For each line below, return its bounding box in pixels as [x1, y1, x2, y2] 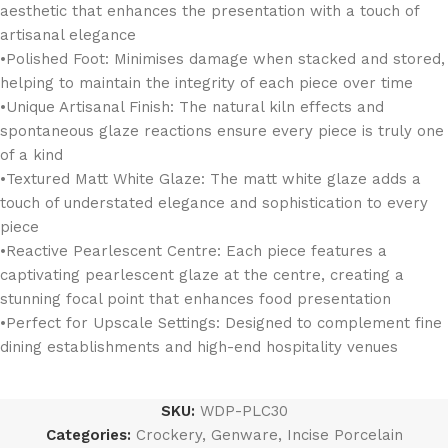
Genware [210, 426, 278, 444]
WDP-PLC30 [199, 402, 288, 420]
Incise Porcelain [286, 426, 403, 444]
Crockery [135, 426, 202, 444]
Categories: [45, 426, 131, 444]
